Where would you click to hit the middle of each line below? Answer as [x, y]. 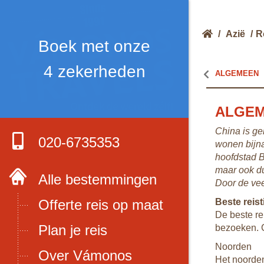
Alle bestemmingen [98, 179]
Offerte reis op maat [101, 205]
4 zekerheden [94, 72]
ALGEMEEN [237, 73]
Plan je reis [73, 230]
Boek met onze [94, 46]
